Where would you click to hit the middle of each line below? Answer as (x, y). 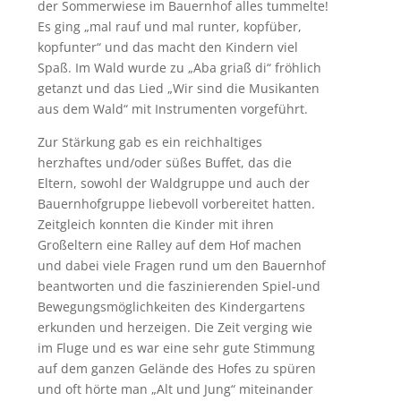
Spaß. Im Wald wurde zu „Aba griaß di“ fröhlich (179, 68)
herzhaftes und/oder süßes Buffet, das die (164, 163)
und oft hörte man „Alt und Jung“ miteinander (175, 389)
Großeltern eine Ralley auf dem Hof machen (169, 245)
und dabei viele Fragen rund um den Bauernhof (181, 266)
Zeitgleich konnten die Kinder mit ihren (155, 225)
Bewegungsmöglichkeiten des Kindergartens (171, 307)
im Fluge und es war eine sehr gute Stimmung (176, 348)
